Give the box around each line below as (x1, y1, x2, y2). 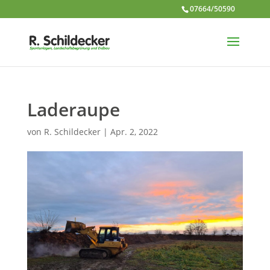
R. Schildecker (43, 126, 101, 137)
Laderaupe (27, 97, 120, 122)
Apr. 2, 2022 (110, 126, 158, 137)
